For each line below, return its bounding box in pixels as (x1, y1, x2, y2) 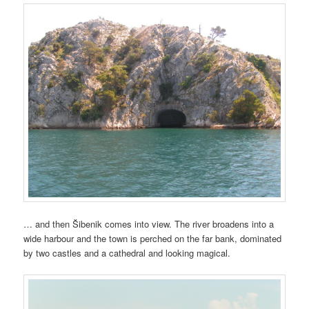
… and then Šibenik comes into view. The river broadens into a (23, 217, 275, 231)
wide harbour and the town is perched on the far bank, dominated (23, 232, 282, 246)
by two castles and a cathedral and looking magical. (23, 246, 231, 260)
